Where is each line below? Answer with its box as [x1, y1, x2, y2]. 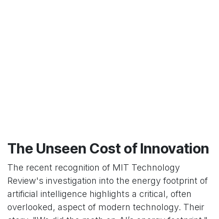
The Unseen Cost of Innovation [7, 140, 209, 157]
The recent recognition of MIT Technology [7, 162, 180, 173]
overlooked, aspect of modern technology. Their [7, 202, 204, 213]
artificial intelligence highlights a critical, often [7, 189, 192, 199]
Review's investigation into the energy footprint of [7, 175, 208, 186]
